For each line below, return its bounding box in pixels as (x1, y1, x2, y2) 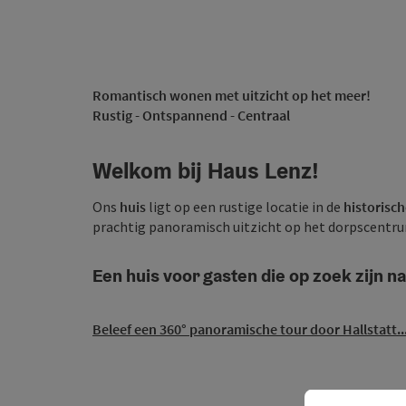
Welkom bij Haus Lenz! (92, 156, 319, 185)
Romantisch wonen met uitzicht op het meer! (92, 86, 371, 104)
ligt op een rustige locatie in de (146, 198, 343, 216)
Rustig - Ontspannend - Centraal (92, 106, 290, 124)
